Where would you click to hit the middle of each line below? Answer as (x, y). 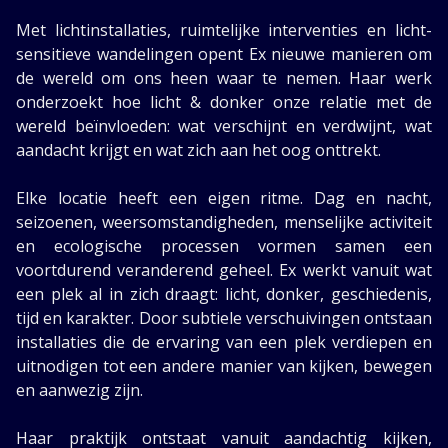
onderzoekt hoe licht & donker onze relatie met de (224, 102)
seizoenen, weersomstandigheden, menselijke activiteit (224, 222)
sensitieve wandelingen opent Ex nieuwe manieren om (224, 54)
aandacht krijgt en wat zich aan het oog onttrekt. (198, 150)
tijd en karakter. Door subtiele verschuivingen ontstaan (224, 318)
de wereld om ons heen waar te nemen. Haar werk (224, 78)
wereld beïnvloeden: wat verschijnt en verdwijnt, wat (224, 126)
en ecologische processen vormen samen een (224, 246)
